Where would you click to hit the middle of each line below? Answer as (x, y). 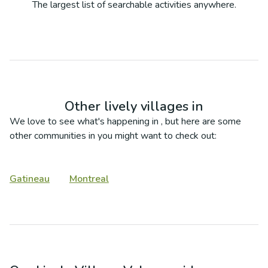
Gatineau (30, 179)
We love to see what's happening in (84, 121)
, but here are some (201, 121)
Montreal (89, 179)
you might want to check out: (157, 136)
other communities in (54, 136)
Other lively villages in (134, 106)
